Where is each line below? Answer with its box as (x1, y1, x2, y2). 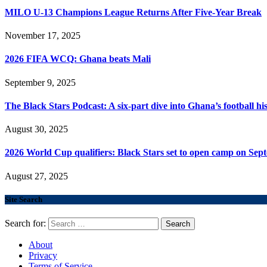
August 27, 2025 (5, 170, 68, 181)
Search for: (5, 218, 46, 229)
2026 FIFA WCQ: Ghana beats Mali (5, 54, 151, 64)
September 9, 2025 (5, 77, 76, 88)
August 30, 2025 (5, 124, 68, 135)
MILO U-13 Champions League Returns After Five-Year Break (5, 7, 262, 17)
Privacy (29, 250, 57, 261)
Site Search (5, 194, 42, 204)
